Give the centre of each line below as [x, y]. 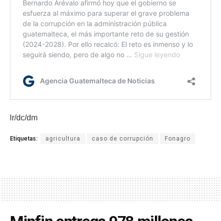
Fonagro [178, 138]
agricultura [63, 138]
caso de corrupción [123, 138]
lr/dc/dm [24, 117]
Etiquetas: [24, 138]
